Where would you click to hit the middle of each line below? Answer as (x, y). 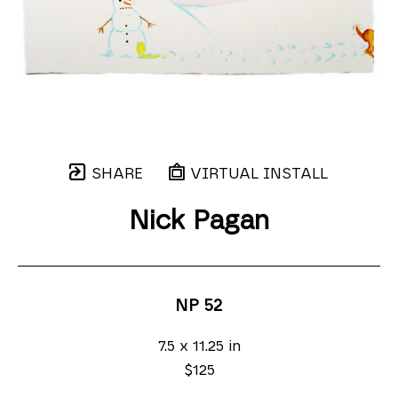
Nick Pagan (199, 221)
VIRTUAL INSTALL (257, 174)
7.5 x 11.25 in (199, 346)
